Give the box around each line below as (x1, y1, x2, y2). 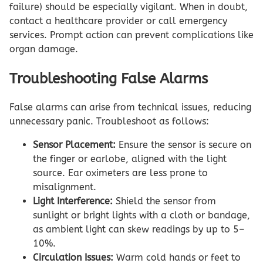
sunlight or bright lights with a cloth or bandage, (33, 210, 250, 221)
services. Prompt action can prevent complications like (9, 29, 254, 41)
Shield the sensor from (113, 195, 216, 207)
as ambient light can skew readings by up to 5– (33, 224, 245, 235)
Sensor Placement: (33, 139, 116, 151)
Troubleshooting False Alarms (9, 70, 208, 87)
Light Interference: (33, 195, 113, 207)
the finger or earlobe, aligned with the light (33, 153, 227, 165)
